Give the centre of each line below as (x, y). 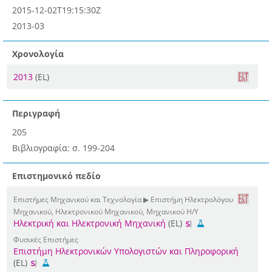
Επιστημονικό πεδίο (56, 176)
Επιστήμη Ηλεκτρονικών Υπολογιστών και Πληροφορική (126, 251)
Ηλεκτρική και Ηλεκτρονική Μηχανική (90, 223)
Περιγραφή (36, 114)
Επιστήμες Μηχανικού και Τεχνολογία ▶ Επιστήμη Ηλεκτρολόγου (123, 199)
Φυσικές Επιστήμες (46, 240)
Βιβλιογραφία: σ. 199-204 (63, 148)
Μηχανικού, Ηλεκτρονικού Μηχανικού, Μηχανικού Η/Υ (106, 212)
